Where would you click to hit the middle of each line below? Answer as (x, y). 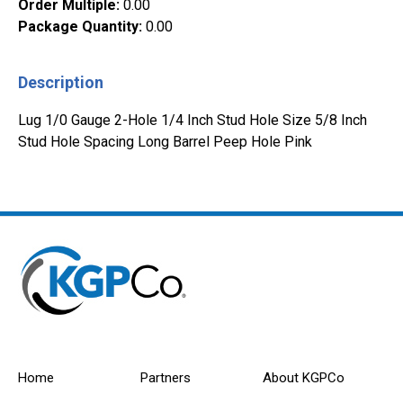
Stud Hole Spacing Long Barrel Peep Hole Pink (165, 142)
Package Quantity (78, 27)
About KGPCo (303, 378)
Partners (165, 378)
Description (61, 82)
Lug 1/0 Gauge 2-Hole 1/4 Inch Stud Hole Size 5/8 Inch (193, 120)
